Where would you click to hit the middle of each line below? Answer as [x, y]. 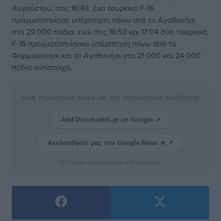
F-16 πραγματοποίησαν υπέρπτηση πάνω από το [94, 43]
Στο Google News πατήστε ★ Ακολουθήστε [110, 162]
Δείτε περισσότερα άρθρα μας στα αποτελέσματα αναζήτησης [110, 97]
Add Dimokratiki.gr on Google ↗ [110, 120]
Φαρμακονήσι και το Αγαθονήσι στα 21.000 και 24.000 [106, 55]
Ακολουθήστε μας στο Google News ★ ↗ [110, 143]
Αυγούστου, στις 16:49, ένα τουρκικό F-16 [83, 8]
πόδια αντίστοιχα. [42, 67]
